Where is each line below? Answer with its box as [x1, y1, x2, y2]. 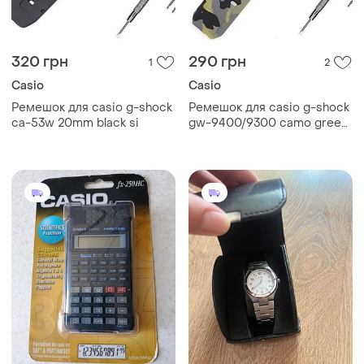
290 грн [188, 53, 246, 72]
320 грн [11, 53, 68, 72]
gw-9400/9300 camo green [188, 115, 348, 132]
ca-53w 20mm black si [11, 115, 139, 132]
